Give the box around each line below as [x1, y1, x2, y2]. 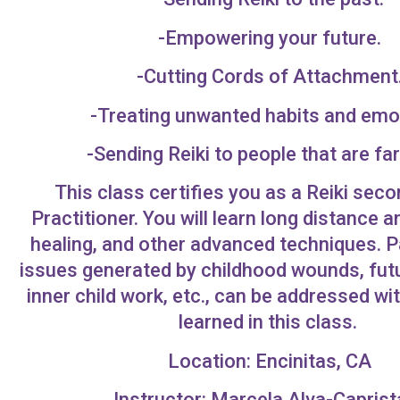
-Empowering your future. [158, 26, 382, 49]
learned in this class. [178, 311, 362, 334]
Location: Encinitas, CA [168, 349, 372, 372]
